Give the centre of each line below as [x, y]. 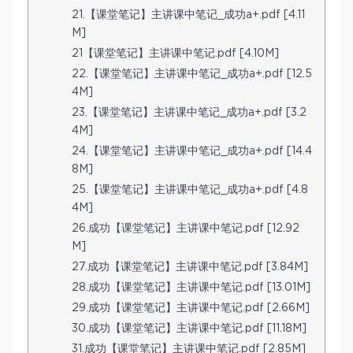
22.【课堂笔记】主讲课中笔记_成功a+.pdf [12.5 [192, 74]
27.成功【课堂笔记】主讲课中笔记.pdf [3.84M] [190, 268]
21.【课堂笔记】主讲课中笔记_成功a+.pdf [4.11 [188, 15]
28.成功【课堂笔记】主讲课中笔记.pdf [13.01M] [191, 288]
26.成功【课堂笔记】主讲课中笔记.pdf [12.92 [186, 229]
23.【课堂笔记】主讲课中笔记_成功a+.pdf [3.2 [189, 113]
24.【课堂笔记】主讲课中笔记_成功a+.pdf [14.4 [192, 152]
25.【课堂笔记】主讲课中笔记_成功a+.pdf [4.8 [190, 190]
